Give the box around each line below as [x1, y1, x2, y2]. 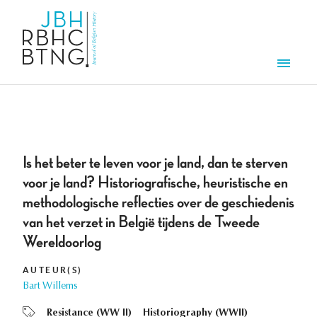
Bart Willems [23, 282, 78, 292]
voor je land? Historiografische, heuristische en [23, 174, 288, 192]
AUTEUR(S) [23, 265, 83, 275]
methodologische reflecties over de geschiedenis [23, 194, 294, 212]
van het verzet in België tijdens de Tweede [23, 214, 260, 231]
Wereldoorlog [23, 234, 101, 251]
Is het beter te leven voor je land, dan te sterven [23, 154, 288, 172]
